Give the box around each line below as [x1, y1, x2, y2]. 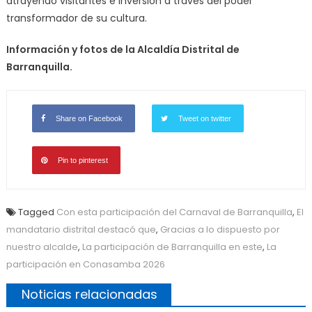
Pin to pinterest [57, 156, 108, 165]
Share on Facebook [55, 114, 123, 123]
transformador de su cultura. [6, 11, 147, 26]
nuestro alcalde [6, 240, 78, 254]
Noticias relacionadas [21, 286, 157, 304]
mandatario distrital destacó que [6, 223, 156, 237]
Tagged [17, 205, 56, 219]
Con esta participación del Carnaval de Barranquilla [56, 205, 292, 219]
